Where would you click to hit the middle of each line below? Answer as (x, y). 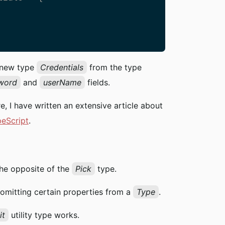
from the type (114, 68)
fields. (97, 83)
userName (62, 83)
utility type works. (44, 215)
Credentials (62, 68)
